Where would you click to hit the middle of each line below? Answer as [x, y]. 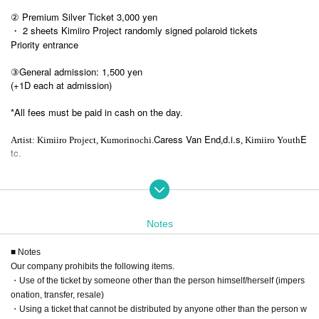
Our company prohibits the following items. [93, 266]
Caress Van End [187, 139]
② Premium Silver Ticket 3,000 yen [84, 16]
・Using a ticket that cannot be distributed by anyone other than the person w [159, 309]
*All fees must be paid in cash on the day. [97, 112]
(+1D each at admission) [61, 85]
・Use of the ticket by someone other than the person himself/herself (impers [158, 280]
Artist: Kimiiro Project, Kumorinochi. [82, 140]
